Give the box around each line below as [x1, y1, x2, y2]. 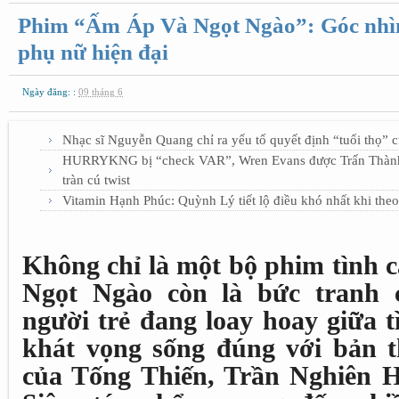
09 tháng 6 [78, 86, 123, 97]
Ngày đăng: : [22, 86, 78, 97]
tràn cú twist [62, 173, 130, 187]
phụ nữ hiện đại [18, 40, 168, 64]
